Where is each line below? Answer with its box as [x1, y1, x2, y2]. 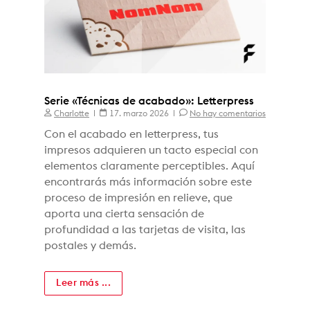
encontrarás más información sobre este [44, 176, 252, 188]
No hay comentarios [190, 109, 266, 118]
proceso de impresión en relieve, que [44, 192, 232, 203]
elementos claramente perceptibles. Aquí [44, 160, 255, 172]
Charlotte [54, 109, 89, 118]
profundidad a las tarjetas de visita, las [44, 224, 246, 235]
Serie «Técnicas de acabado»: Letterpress [44, 95, 254, 107]
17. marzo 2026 [107, 109, 171, 118]
